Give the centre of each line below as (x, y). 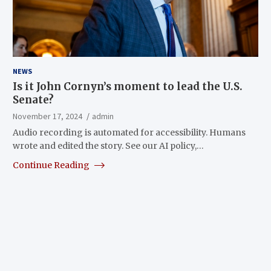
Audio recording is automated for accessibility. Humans (129, 132)
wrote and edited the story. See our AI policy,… (108, 145)
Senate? (33, 100)
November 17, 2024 (47, 116)
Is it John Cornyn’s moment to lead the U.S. (127, 86)
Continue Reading (52, 165)
